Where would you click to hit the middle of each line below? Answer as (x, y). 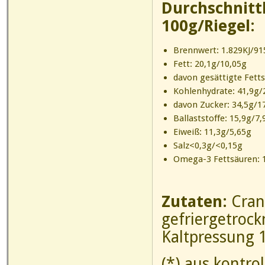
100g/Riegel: (208, 26)
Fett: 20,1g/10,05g (210, 64)
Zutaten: (196, 201)
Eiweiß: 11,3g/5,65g (212, 132)
